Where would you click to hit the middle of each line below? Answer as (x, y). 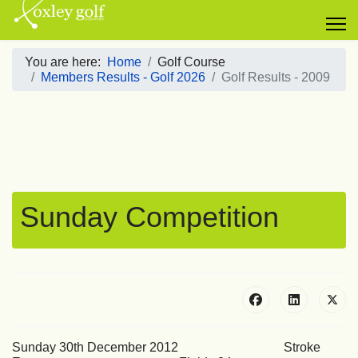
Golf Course (191, 62)
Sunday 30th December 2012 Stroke (166, 347)
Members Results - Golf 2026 (123, 77)
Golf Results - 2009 (276, 77)
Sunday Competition (149, 217)
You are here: (66, 62)
